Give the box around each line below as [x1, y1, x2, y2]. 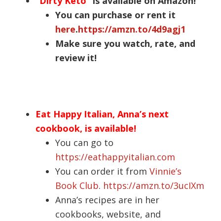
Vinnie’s [149, 165, 182, 177]
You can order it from [55, 165, 150, 177]
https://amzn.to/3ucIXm [103, 179, 205, 191]
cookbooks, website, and [55, 208, 161, 220]
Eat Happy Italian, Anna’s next [36, 108, 169, 120]
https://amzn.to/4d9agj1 [78, 23, 186, 35]
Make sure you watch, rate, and [55, 37, 196, 49]
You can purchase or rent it [55, 8, 176, 21]
